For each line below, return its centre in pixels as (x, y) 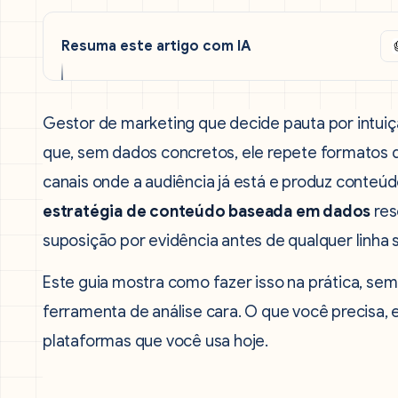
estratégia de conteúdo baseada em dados (207, 211)
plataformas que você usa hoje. (156, 341)
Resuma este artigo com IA (156, 46)
